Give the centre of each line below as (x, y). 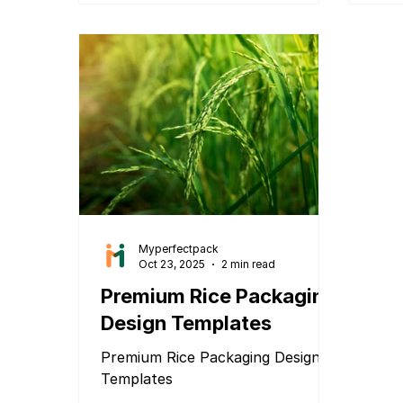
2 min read (249, 264)
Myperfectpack (179, 249)
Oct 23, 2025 (172, 264)
